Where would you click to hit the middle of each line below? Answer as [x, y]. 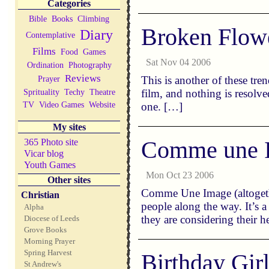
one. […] [162, 107]
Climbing [94, 19]
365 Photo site [51, 142]
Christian [41, 195]
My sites [69, 127]
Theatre [102, 92]
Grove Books [46, 230]
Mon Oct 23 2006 [180, 175]
